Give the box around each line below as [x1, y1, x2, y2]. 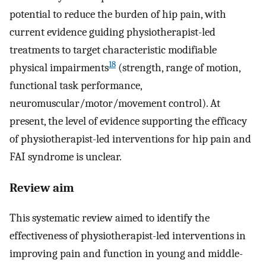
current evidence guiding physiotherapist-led [9, 26, 216, 39]
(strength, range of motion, [116, 61, 240, 75]
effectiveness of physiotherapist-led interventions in [9, 229, 246, 242]
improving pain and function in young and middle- [9, 246, 243, 260]
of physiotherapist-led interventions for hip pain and [9, 132, 251, 146]
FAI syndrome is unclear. [9, 150, 122, 164]
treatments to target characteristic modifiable [9, 43, 217, 57]
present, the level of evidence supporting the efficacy [9, 115, 247, 128]
